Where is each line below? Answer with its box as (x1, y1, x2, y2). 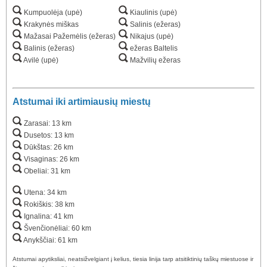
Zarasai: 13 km (22, 119, 72, 128)
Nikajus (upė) (128, 32, 173, 41)
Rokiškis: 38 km (22, 200, 74, 209)
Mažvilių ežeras (128, 56, 181, 65)
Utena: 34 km (22, 188, 67, 197)
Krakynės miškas (22, 20, 79, 29)
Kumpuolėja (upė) (22, 8, 82, 17)
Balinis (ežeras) (22, 44, 74, 53)
